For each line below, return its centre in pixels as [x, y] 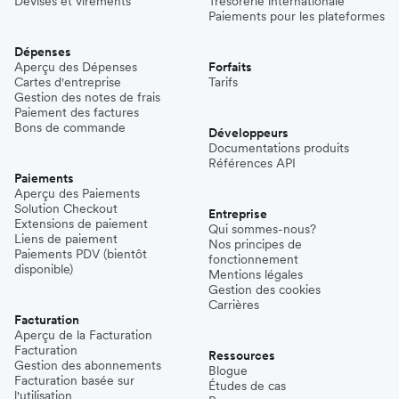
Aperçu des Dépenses [76, 66]
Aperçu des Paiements [77, 193]
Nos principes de [255, 244]
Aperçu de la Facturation [83, 334]
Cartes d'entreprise [68, 81]
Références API [252, 163]
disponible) [44, 269]
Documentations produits [279, 147]
